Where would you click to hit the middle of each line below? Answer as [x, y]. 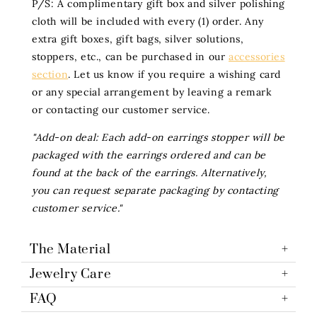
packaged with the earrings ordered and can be [149, 155]
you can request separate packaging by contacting [155, 191]
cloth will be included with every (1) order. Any [148, 22]
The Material [70, 250]
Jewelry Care [71, 275]
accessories [257, 57]
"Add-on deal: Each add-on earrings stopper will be [159, 138]
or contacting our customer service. [121, 110]
